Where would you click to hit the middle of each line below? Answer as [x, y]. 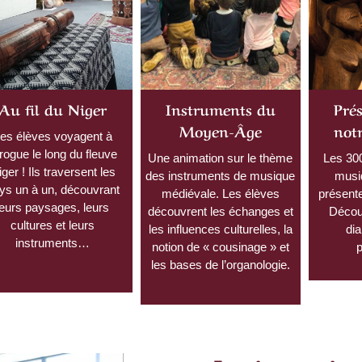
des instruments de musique [221, 175]
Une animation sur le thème [221, 158]
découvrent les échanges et [220, 211]
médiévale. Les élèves [220, 193]
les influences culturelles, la [220, 229]
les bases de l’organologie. [220, 264]
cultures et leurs [53, 225]
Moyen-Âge [220, 130]
